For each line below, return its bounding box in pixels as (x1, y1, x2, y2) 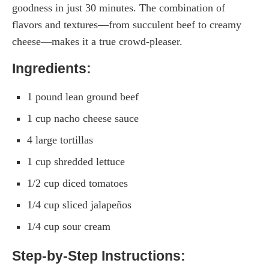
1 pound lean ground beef (27, 90, 139, 103)
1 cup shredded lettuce (27, 155, 125, 168)
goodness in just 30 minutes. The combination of (12, 1, 225, 14)
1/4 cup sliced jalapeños (27, 198, 131, 211)
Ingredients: (12, 60, 91, 76)
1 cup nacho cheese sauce (27, 112, 139, 124)
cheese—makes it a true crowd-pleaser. (12, 35, 183, 47)
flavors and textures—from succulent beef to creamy (12, 18, 241, 31)
